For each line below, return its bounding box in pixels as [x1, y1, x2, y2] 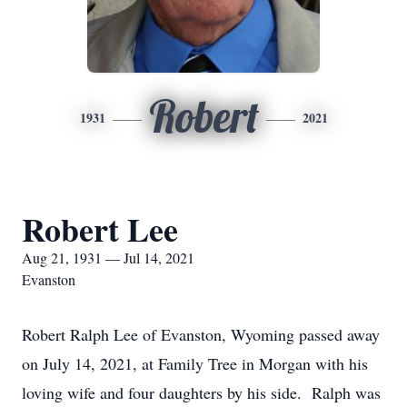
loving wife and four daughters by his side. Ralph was [22, 382, 381, 403]
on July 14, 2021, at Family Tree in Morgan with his [22, 352, 368, 374]
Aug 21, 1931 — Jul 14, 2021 [22, 248, 194, 267]
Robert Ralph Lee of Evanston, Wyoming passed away [22, 323, 380, 345]
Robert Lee [22, 205, 178, 253]
